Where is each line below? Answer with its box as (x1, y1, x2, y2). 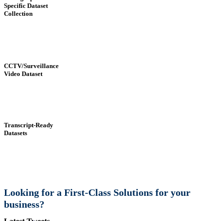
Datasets (4, 129, 27, 137)
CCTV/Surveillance (4, 62, 59, 70)
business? (4, 199, 44, 210)
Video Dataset (4, 70, 42, 77)
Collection (4, 9, 33, 17)
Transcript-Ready (4, 121, 53, 129)
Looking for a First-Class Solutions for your (4, 187, 190, 198)
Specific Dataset (4, 1, 48, 9)
